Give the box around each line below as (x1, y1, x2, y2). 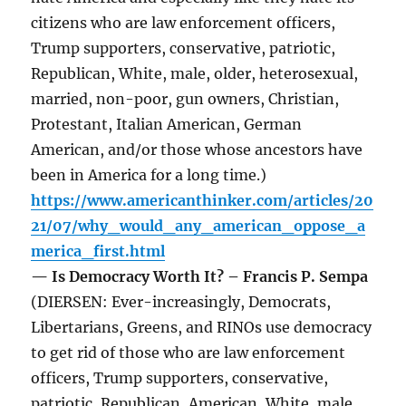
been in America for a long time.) (31, 166, 267, 185)
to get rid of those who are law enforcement (31, 343, 346, 362)
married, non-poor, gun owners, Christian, (31, 90, 340, 109)
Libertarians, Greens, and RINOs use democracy (31, 318, 372, 337)
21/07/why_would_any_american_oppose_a (31, 217, 366, 236)
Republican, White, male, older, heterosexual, (31, 64, 359, 83)
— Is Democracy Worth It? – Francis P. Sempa (31, 267, 369, 286)
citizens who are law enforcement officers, (31, 14, 336, 33)
